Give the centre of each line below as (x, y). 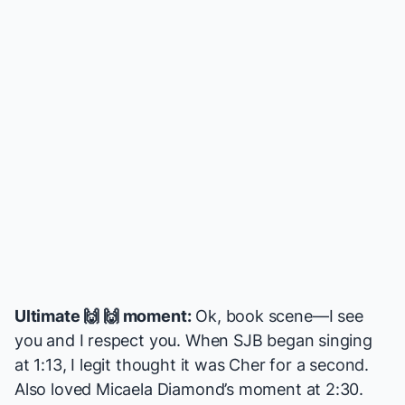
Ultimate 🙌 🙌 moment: (103, 316)
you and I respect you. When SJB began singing (193, 341)
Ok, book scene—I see (277, 316)
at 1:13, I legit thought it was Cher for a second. (192, 365)
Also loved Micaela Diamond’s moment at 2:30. (189, 390)
